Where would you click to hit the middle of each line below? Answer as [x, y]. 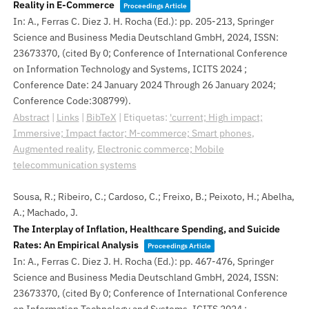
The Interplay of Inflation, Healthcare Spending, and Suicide [146, 229]
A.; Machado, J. [45, 212]
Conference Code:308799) [70, 100]
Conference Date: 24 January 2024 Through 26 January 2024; [144, 84]
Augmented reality [52, 149]
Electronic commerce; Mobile [160, 149]
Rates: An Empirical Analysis [76, 245]
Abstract [31, 117]
